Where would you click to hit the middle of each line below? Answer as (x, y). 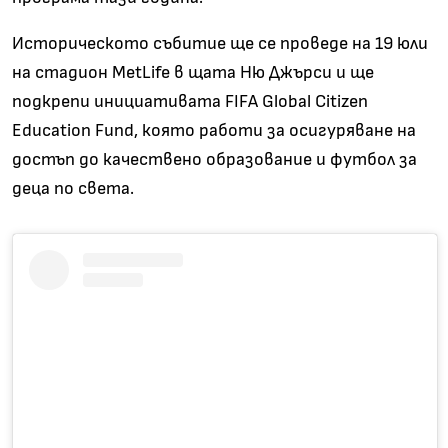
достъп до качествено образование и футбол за (214, 159)
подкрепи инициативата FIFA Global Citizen (190, 101)
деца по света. (73, 188)
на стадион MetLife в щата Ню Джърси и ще (193, 72)
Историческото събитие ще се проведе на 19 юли (220, 43)
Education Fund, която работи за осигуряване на (214, 130)
